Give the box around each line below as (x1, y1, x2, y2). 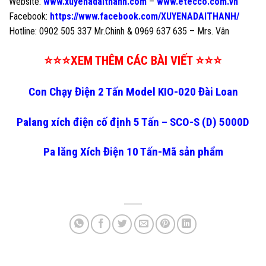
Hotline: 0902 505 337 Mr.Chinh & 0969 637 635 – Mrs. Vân (9, 26, 229, 37)
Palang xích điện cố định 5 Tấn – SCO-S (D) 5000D (17, 115, 249, 129)
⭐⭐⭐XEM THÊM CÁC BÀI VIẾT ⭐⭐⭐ (44, 53, 222, 68)
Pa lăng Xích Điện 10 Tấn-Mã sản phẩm (43, 145, 223, 159)
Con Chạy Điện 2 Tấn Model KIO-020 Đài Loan (28, 84, 238, 99)
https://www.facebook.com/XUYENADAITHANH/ (47, 11, 239, 23)
